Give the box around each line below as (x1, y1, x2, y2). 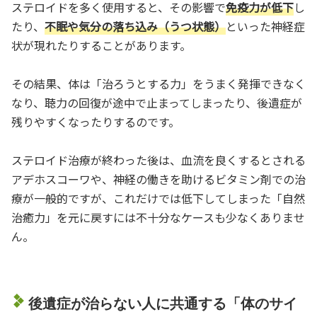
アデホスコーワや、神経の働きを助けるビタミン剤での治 (11, 170, 306, 188)
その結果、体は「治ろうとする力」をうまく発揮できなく (11, 74, 306, 92)
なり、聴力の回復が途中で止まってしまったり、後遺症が (11, 93, 302, 111)
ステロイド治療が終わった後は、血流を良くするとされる (11, 151, 306, 168)
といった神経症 (226, 17, 305, 35)
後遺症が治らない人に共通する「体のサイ (28, 295, 297, 311)
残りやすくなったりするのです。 (11, 113, 180, 130)
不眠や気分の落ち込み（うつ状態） (45, 17, 226, 35)
